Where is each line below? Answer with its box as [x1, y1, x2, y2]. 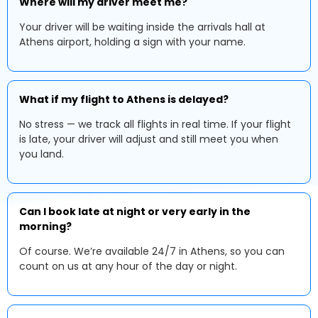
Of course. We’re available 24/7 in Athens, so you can [19, 244, 285, 258]
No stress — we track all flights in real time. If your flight [19, 117, 291, 131]
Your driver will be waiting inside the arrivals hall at [19, 20, 265, 34]
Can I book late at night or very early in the [19, 204, 251, 219]
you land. [19, 147, 64, 161]
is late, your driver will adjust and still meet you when [19, 132, 278, 146]
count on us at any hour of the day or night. [19, 259, 237, 273]
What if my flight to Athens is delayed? [19, 92, 229, 106]
